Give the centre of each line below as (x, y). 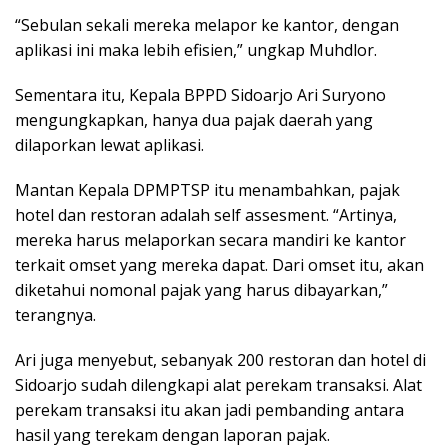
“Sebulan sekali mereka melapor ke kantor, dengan (207, 24)
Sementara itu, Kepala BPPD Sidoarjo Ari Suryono (200, 94)
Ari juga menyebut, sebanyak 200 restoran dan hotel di (220, 359)
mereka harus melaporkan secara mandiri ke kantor (210, 239)
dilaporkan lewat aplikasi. (109, 144)
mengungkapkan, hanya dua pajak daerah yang (194, 119)
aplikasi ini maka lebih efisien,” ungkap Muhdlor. (196, 49)
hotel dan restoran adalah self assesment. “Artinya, (206, 214)
